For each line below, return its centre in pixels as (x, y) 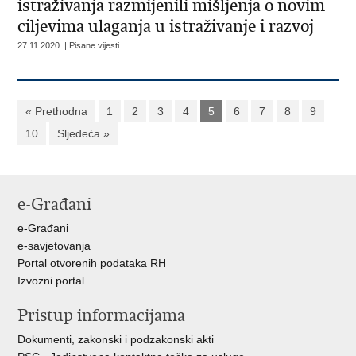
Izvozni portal (51, 281)
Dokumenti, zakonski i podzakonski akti (116, 339)
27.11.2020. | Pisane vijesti (69, 45)
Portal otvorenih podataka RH (92, 263)
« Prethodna (57, 111)
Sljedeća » (84, 133)
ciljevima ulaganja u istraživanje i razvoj (166, 26)
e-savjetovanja (54, 246)
